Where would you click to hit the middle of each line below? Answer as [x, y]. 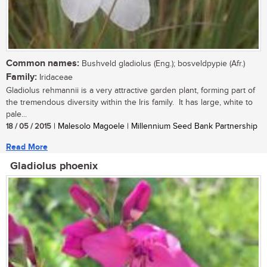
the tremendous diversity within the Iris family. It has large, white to [129, 103]
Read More [27, 147]
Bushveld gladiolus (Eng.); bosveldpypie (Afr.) [162, 64]
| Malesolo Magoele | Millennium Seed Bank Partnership [154, 127]
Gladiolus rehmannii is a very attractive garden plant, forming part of [131, 91]
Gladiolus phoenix [54, 167]
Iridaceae [55, 78]
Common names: [43, 64]
